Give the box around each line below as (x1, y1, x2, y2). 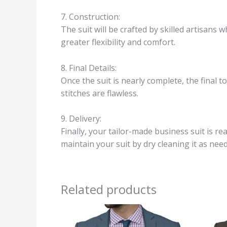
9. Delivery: (61, 113, 101, 125)
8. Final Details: (61, 62, 117, 73)
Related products (61, 181, 157, 198)
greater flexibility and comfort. (61, 36, 175, 48)
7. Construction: (61, 11, 120, 23)
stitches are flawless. (61, 87, 138, 99)
